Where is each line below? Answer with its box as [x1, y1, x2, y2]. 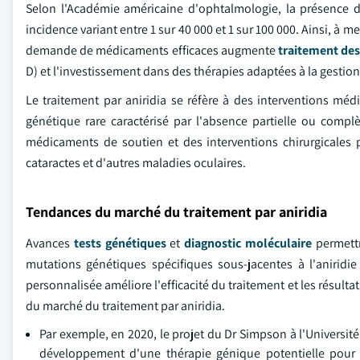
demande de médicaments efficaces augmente [26, 42, 279, 59]
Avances [26, 235, 74, 252]
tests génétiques [73, 235, 166, 252]
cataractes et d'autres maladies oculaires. [26, 154, 246, 171]
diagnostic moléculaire [184, 235, 312, 252]
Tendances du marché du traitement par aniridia [26, 202, 327, 221]
